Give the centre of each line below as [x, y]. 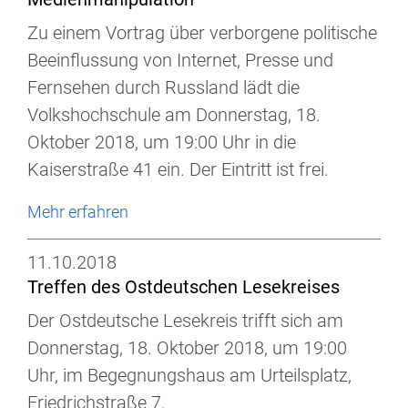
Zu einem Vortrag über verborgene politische [202, 33]
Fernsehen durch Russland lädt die [163, 88]
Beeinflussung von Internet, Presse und [180, 61]
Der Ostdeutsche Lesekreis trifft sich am [185, 321]
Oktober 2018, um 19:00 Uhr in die [162, 143]
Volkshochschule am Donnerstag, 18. [174, 115]
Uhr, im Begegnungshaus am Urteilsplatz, [189, 376]
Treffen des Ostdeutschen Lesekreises [184, 287]
